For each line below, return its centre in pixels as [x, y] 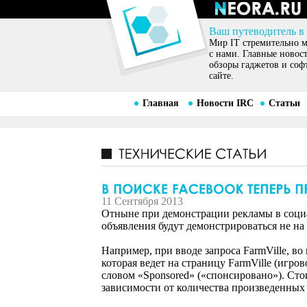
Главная [160, 103]
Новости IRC [225, 103]
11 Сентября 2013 [142, 201]
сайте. [221, 76]
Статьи [284, 103]
